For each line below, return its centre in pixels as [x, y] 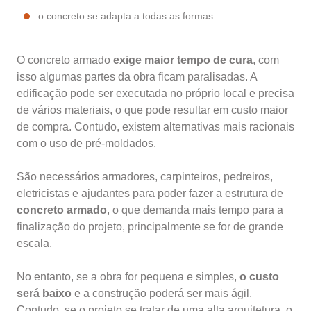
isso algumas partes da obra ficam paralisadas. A [137, 77]
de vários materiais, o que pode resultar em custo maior [152, 110]
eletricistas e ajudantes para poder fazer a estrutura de [150, 194]
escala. [34, 244]
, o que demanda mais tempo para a [195, 210]
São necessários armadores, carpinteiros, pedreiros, [145, 177]
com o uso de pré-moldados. [86, 144]
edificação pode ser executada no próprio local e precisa [155, 94]
